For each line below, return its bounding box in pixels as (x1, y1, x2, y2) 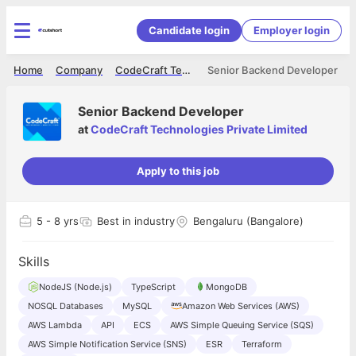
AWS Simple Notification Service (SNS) (28, 339, 187, 350)
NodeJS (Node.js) (39, 281, 112, 292)
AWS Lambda (28, 319, 82, 331)
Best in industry (97, 215, 175, 227)
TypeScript (131, 281, 176, 292)
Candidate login (149, 23, 230, 37)
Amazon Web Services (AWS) (182, 300, 300, 311)
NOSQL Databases (28, 300, 103, 311)
